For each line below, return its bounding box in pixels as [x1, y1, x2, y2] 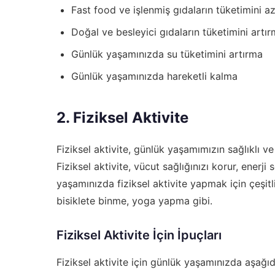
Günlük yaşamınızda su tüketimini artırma [71, 47, 263, 60]
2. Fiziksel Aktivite [56, 108, 188, 126]
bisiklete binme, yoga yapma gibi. [56, 194, 212, 207]
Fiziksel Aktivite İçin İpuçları [56, 227, 222, 242]
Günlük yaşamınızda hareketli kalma [71, 69, 238, 82]
